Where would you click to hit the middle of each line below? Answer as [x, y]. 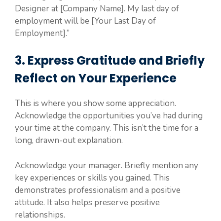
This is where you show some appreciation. [95, 104]
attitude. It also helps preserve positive [87, 202]
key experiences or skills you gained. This [92, 178]
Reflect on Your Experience [96, 78]
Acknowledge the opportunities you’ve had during [109, 116]
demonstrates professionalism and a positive [98, 190]
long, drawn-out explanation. [69, 141]
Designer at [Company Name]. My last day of [97, 8]
